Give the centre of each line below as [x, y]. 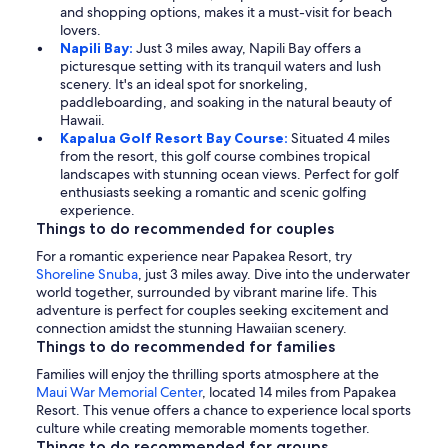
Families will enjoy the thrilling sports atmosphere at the [207, 374]
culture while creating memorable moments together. [203, 428]
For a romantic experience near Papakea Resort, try [194, 256]
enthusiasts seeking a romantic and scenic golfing [213, 192]
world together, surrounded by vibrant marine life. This [206, 292]
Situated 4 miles [340, 138]
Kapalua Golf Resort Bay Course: [175, 138]
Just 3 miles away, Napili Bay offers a [248, 48]
